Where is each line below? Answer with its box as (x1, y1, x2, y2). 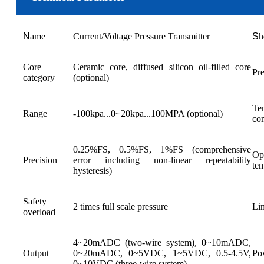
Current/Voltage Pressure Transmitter (73, 31, 210, 41)
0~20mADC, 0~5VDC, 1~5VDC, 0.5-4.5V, (73, 247, 251, 258)
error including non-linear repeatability (73, 154, 251, 165)
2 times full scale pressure (73, 201, 168, 212)
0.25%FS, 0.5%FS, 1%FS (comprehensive (73, 144, 251, 154)
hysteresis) (73, 165, 112, 176)
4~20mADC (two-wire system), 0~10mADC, (73, 237, 251, 247)
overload (23, 206, 55, 217)
